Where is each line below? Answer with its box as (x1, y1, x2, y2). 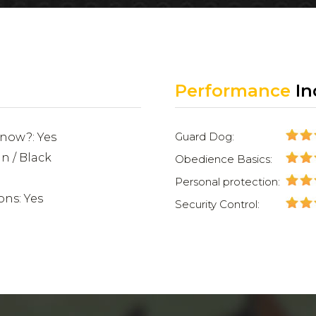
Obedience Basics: (175, 152, 273, 166)
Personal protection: (175, 175, 281, 188)
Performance (175, 80, 291, 101)
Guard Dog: (175, 130, 235, 143)
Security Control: (175, 197, 260, 211)
